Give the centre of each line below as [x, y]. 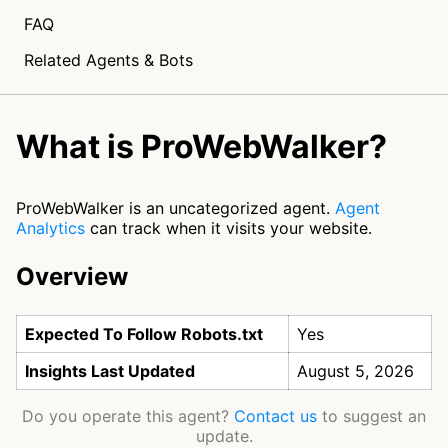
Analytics [50, 228]
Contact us [275, 416]
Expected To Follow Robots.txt [144, 334]
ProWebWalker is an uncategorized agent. [175, 208]
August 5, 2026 [355, 371]
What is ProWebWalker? [201, 146]
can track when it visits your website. [228, 228]
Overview [72, 276]
